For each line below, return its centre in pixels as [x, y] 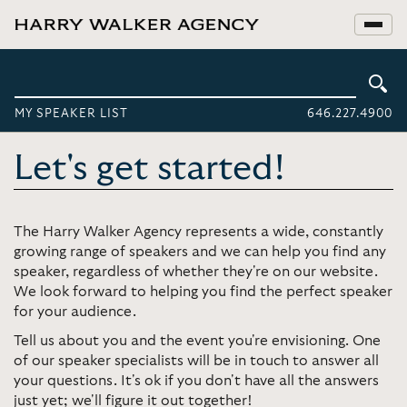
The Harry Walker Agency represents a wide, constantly [199, 232]
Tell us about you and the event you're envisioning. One [197, 341]
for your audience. [75, 312]
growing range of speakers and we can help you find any [200, 252]
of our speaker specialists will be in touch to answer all [196, 361]
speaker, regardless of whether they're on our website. [196, 272]
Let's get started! [149, 169]
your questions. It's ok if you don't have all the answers [196, 381]
